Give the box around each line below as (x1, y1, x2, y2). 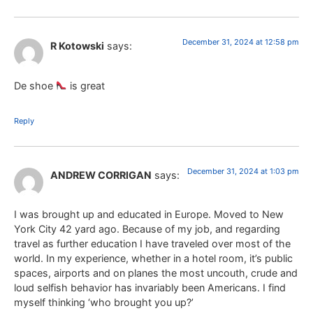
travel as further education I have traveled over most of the (14, 237, 291, 249)
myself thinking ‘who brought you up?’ (14, 296, 194, 308)
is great (67, 79, 105, 92)
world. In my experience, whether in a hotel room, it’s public (14, 252, 293, 264)
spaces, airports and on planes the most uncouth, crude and (14, 266, 298, 279)
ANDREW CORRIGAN (50, 168, 152, 181)
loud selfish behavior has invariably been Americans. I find (14, 281, 286, 293)
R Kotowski (50, 40, 104, 52)
